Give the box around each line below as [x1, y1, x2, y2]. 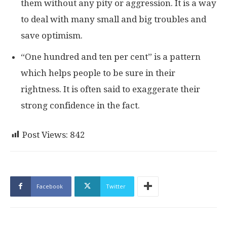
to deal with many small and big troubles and [21, 14, 206, 24]
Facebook [36, 182, 63, 190]
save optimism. [21, 30, 83, 41]
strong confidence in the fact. [21, 100, 140, 110]
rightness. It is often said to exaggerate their [21, 84, 200, 94]
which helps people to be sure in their [21, 67, 175, 78]
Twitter [106, 182, 126, 190]
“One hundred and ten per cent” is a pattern [21, 51, 201, 62]
